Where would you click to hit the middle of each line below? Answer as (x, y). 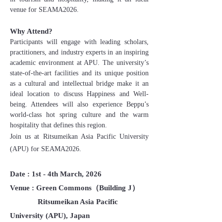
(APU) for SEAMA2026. (47, 149)
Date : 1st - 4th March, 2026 (56, 174)
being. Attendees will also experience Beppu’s (79, 104)
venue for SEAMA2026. (44, 10)
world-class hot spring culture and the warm (79, 115)
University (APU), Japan (50, 216)
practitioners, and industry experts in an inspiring (79, 52)
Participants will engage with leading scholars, (79, 42)
